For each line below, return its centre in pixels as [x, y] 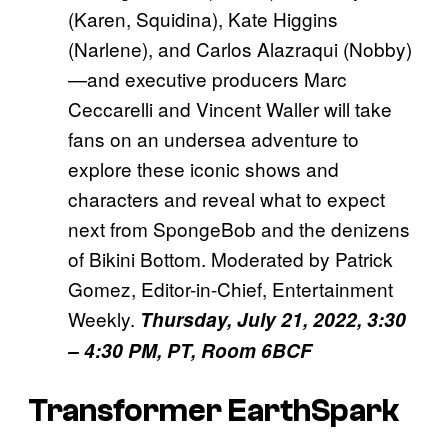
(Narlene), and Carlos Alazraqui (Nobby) [240, 48]
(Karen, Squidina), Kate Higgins [203, 18]
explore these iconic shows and [203, 168]
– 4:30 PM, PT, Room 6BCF [190, 350]
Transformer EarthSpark [213, 411]
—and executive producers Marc [207, 78]
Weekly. [104, 318]
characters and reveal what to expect [226, 198]
